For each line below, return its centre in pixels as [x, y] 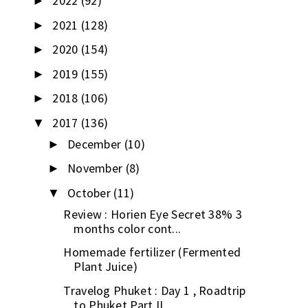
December [96, 144]
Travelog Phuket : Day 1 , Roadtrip [155, 290]
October [90, 192]
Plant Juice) [106, 267]
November [96, 168]
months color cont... [128, 228]
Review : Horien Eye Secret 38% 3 [153, 214]
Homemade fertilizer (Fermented [152, 252]
